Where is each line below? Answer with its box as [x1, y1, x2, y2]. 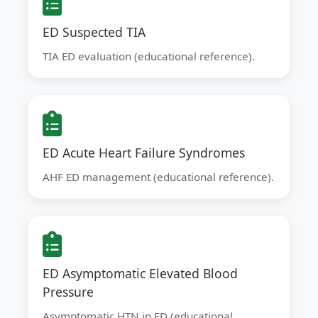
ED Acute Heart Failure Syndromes [43, 144, 245, 161]
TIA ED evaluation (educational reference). [43, 49, 255, 63]
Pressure [43, 283, 94, 300]
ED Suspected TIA [43, 23, 146, 40]
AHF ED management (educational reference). [43, 170, 274, 184]
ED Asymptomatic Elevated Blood [43, 265, 238, 282]
